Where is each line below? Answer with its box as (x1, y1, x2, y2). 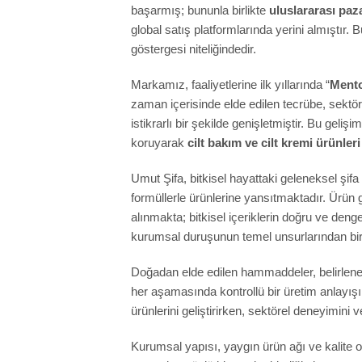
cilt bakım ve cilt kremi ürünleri (187, 135, 360, 149)
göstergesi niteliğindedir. (131, 41, 256, 56)
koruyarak (131, 135, 187, 149)
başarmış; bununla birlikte (131, 2, 269, 17)
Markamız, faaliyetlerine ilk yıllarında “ (131, 77, 330, 91)
